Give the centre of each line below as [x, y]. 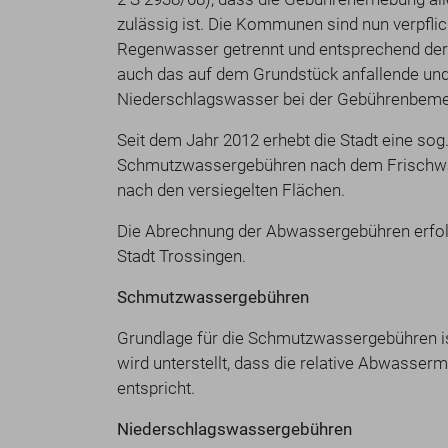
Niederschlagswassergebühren [234, 429]
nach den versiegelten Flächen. [231, 190]
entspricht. [156, 388]
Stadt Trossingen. [181, 256]
